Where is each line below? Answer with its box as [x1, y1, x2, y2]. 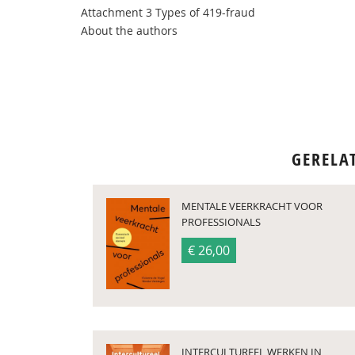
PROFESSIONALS [181, 215, 261, 229]
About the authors [81, 23, 177, 38]
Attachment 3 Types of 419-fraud [81, 5, 255, 20]
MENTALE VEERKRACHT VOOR [181, 199, 323, 213]
